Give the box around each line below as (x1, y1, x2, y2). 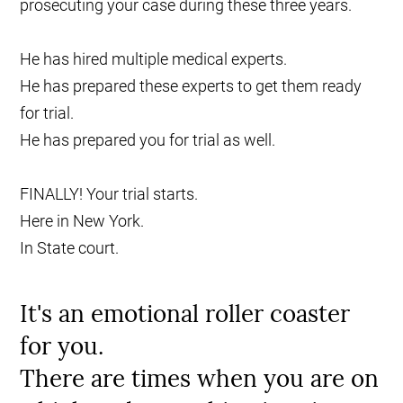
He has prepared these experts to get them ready (20, 76, 363, 96)
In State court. (20, 238, 120, 258)
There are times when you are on (20, 363, 380, 394)
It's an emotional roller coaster (20, 299, 351, 329)
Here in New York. (20, 211, 145, 231)
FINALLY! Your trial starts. (20, 184, 199, 204)
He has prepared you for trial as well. (20, 130, 276, 150)
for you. (20, 331, 104, 362)
